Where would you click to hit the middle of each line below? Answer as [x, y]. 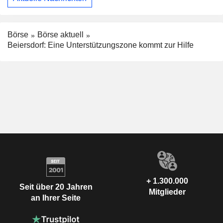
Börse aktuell [60, 34]
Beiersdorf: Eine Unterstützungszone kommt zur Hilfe [101, 45]
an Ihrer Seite [56, 198]
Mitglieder [167, 192]
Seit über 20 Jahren [56, 187]
